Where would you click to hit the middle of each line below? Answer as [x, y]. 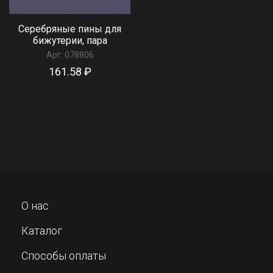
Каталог [42, 231]
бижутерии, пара [70, 40]
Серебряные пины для [70, 29]
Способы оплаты [64, 256]
